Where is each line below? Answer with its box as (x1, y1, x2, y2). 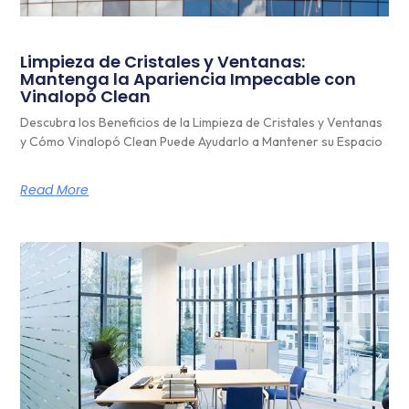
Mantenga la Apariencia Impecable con (20, 68, 357, 91)
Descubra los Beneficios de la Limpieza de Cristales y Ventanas (20, 114, 383, 131)
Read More (20, 181, 89, 200)
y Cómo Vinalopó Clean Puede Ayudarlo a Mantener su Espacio (20, 133, 383, 151)
